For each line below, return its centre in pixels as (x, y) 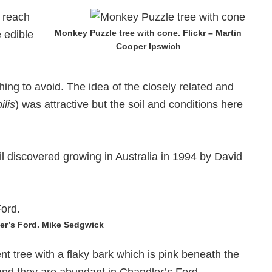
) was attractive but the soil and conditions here (129, 104)
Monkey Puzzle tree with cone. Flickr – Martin (148, 33)
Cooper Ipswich (148, 46)
